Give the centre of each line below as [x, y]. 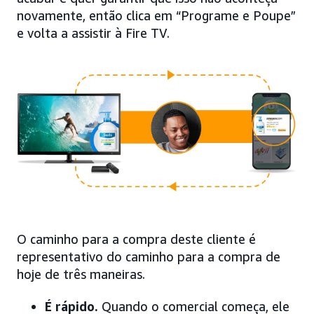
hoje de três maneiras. [81, 274]
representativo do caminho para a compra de [149, 256]
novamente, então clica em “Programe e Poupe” [156, 16]
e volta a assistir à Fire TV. [93, 33]
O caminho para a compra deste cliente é [136, 239]
